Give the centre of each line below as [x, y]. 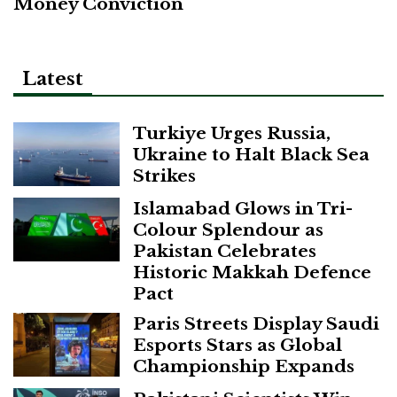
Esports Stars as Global [237, 344]
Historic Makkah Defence [252, 272]
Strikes [164, 175]
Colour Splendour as [228, 229]
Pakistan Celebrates [225, 250]
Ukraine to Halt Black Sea [251, 154]
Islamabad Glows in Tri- [243, 208]
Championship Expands [244, 366]
